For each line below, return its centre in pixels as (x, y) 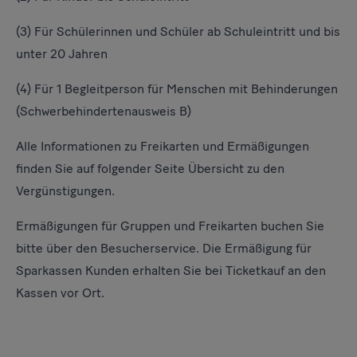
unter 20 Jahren (62, 54)
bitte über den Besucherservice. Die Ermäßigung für (164, 248)
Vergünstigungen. (65, 191)
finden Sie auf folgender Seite (102, 169)
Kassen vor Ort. (60, 293)
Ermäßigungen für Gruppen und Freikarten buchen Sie (170, 226)
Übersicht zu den (236, 169)
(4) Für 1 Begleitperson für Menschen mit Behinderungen (177, 89)
